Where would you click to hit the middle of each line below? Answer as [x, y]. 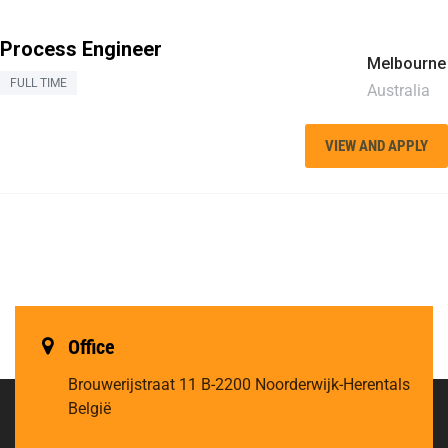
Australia [399, 90]
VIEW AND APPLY [376, 146]
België [89, 408]
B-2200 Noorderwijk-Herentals [303, 384]
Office [91, 347]
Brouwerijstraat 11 [132, 384]
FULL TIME [38, 83]
